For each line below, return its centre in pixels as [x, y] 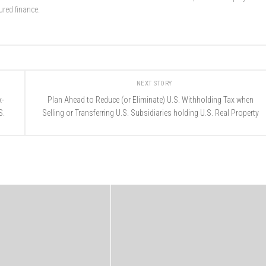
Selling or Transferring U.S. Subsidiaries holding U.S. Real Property [150, 113]
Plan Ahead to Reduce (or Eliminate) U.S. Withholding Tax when [150, 99]
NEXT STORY [155, 84]
